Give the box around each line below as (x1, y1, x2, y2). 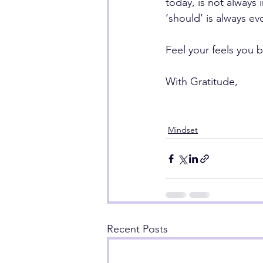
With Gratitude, (166, 75, 238, 88)
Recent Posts (107, 222, 168, 235)
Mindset (168, 124, 198, 135)
